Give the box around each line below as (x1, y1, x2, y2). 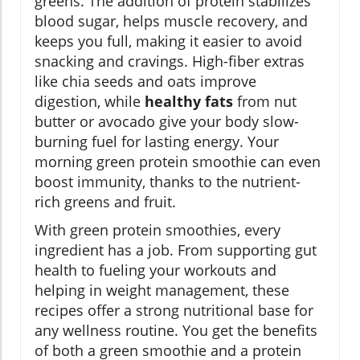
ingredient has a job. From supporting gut (35, 239, 317, 260)
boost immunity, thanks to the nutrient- (35, 171, 301, 191)
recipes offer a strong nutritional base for (35, 300, 313, 320)
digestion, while (35, 91, 145, 111)
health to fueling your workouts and (35, 260, 276, 280)
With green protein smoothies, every (35, 219, 280, 239)
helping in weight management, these (35, 280, 289, 300)
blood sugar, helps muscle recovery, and (35, 10, 308, 31)
